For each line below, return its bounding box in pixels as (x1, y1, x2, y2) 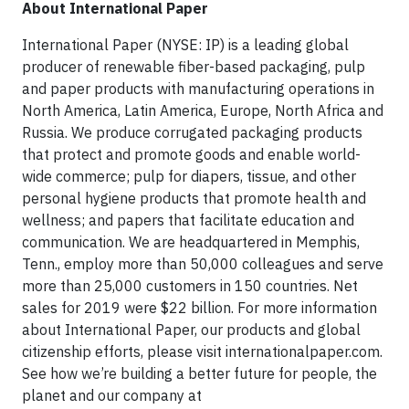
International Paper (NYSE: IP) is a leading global (22, 35, 349, 54)
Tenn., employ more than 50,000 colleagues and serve (22, 254, 383, 273)
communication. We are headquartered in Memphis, (22, 232, 360, 251)
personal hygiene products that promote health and (22, 188, 366, 207)
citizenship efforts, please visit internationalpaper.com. (22, 341, 383, 361)
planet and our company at (22, 385, 202, 404)
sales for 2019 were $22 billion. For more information (22, 298, 377, 317)
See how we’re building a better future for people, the (22, 363, 377, 383)
